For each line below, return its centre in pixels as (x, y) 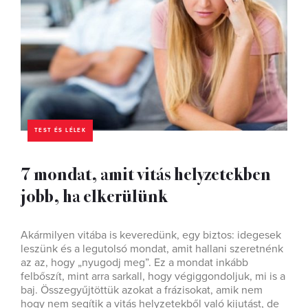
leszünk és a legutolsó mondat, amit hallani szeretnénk (152, 249)
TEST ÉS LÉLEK (60, 131)
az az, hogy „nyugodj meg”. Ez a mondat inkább (134, 263)
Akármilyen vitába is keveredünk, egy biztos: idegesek (151, 235)
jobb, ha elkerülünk (94, 195)
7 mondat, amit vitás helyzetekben (146, 173)
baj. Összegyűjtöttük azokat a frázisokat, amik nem (142, 290)
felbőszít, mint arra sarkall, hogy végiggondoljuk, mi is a (153, 277)
